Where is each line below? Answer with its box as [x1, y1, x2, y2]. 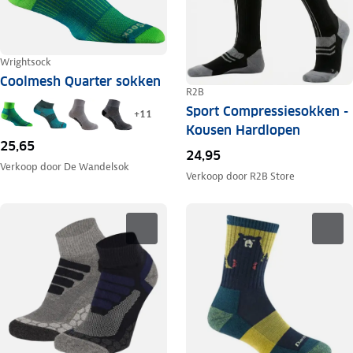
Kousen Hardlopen [185, 121, 300, 139]
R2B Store [249, 169, 295, 183]
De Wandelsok [64, 159, 129, 173]
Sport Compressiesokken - [185, 102, 348, 120]
